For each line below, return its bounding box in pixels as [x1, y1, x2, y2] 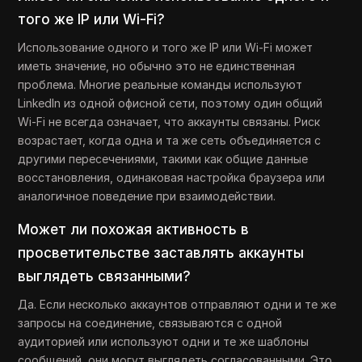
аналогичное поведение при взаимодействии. [18, 189, 276, 203]
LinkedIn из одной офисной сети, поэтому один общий [18, 96, 323, 110]
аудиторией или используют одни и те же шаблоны [18, 335, 309, 348]
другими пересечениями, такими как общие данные [18, 152, 309, 166]
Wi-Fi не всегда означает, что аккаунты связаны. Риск [18, 115, 321, 128]
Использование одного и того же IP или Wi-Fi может [18, 40, 314, 54]
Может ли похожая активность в [18, 221, 250, 238]
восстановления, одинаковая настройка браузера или [18, 170, 326, 184]
